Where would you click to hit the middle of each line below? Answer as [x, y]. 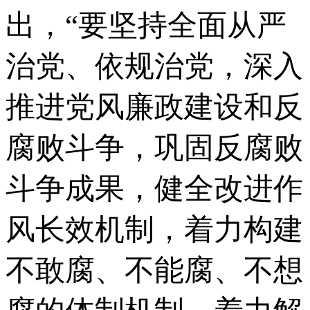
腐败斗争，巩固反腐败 [154, 147]
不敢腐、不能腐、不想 [154, 270]
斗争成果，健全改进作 [154, 188]
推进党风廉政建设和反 [154, 107]
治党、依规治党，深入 [154, 66]
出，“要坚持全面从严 [146, 25]
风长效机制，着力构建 [154, 229]
